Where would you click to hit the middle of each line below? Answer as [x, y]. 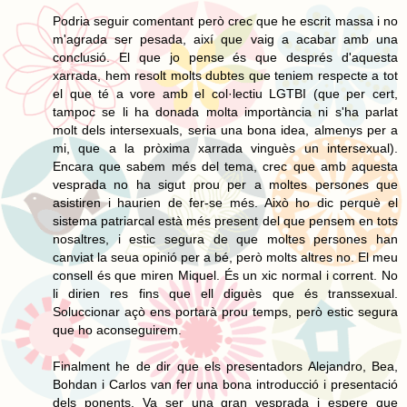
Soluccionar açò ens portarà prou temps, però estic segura [225, 311]
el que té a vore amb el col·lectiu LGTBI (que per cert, [225, 93]
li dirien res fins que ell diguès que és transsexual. [225, 293]
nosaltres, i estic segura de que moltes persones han [225, 238]
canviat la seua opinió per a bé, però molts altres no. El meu [225, 257]
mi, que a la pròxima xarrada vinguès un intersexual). [225, 148]
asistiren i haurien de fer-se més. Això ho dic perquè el [225, 202]
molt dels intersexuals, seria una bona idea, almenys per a [225, 129]
